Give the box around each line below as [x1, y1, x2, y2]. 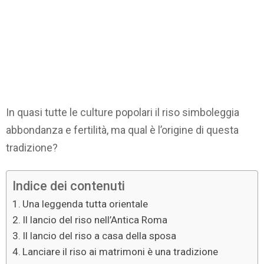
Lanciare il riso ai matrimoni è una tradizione [22, 245, 219, 258]
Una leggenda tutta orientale [22, 197, 148, 210]
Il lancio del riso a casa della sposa [22, 229, 177, 242]
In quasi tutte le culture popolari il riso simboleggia [6, 106, 239, 119]
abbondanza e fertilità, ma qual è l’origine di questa [6, 124, 239, 137]
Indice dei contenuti [12, 178, 125, 193]
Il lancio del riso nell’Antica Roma [22, 213, 168, 226]
